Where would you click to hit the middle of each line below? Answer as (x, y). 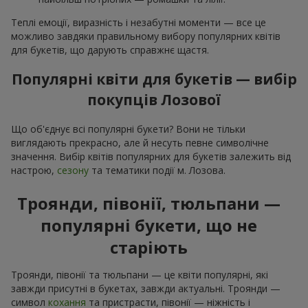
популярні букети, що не (148, 225)
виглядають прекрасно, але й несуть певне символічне (140, 142)
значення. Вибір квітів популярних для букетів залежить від (151, 156)
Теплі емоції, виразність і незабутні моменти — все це (139, 23)
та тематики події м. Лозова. (157, 170)
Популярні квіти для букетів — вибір (154, 79)
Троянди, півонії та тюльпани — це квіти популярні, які (140, 274)
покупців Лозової (154, 100)
